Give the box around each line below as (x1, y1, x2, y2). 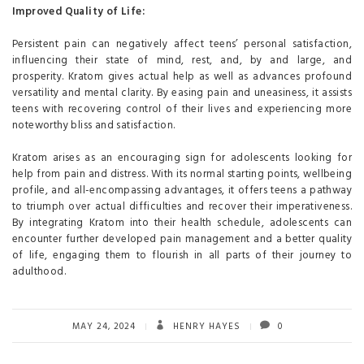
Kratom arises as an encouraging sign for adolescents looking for (12, 149, 352, 167)
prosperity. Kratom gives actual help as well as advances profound (12, 67, 352, 85)
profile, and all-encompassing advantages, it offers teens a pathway (12, 181, 352, 199)
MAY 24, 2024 (71, 318, 136, 334)
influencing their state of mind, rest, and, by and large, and (12, 51, 352, 69)
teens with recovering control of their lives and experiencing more (12, 100, 352, 118)
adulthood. (12, 262, 66, 280)
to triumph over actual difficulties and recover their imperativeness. (12, 197, 352, 215)
